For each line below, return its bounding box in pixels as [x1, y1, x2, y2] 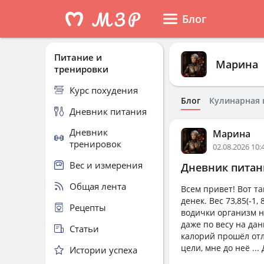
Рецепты [70, 201, 106, 213]
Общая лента [70, 180, 126, 192]
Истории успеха [70, 243, 137, 256]
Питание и [54, 51, 102, 63]
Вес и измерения [70, 159, 143, 171]
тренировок [70, 138, 121, 150]
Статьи [70, 222, 99, 235]
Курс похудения [70, 84, 138, 96]
